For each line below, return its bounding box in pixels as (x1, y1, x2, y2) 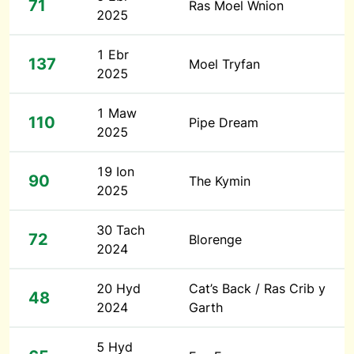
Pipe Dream (189, 115, 258, 131)
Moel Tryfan (189, 56, 260, 73)
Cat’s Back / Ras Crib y (189, 281, 326, 297)
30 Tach (96, 222, 145, 239)
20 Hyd (96, 281, 141, 297)
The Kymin (189, 173, 250, 190)
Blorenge (189, 232, 242, 248)
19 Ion (96, 164, 134, 180)
